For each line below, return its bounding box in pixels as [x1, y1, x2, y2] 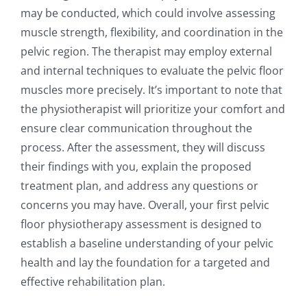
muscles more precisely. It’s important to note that [21, 82, 282, 97]
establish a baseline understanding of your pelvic [21, 236, 273, 251]
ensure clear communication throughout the [21, 121, 252, 136]
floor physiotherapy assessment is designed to [21, 217, 262, 232]
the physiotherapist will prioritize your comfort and [21, 101, 285, 116]
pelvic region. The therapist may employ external [21, 44, 272, 59]
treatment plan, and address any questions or [21, 178, 258, 193]
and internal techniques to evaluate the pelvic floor [21, 63, 284, 78]
